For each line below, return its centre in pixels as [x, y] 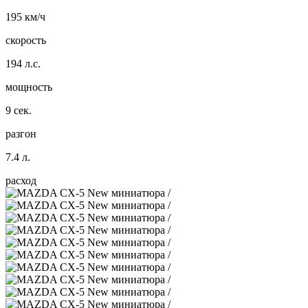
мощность [29, 87]
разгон [21, 133]
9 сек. [19, 110]
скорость [26, 40]
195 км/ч [25, 16]
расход [21, 180]
